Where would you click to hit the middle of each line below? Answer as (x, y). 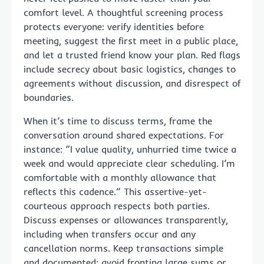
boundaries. (49, 98)
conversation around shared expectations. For (124, 135)
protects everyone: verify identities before (114, 27)
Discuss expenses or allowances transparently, (126, 220)
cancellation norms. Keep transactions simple (123, 248)
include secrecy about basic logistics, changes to (130, 69)
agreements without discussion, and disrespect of (132, 83)
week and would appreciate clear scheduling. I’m (129, 164)
